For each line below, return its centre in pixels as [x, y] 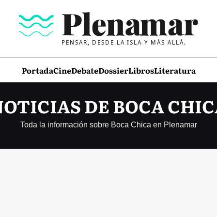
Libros [141, 70]
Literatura [175, 70]
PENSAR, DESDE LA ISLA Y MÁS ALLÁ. [124, 42]
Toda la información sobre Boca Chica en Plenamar [108, 125]
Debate [85, 70]
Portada [37, 70]
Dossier [113, 70]
